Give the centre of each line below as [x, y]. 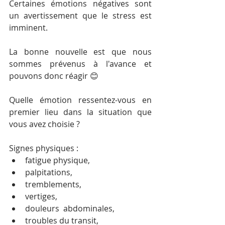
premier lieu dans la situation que [80, 112]
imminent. [29, 28]
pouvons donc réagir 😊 [54, 76]
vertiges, [41, 196]
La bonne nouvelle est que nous [80, 52]
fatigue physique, [59, 160]
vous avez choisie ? [44, 124]
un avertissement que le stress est [80, 16]
